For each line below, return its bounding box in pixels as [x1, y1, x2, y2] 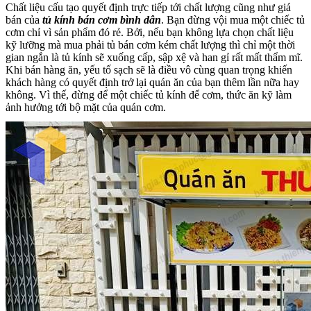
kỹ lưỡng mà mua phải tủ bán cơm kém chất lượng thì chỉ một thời [6, 39, 295, 51]
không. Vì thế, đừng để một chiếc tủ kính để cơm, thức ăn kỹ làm [6, 89, 292, 101]
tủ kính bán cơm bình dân [42, 14, 161, 26]
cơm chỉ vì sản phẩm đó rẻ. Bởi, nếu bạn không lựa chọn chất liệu [6, 26, 294, 39]
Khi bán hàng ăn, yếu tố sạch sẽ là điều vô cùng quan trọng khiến [6, 64, 292, 76]
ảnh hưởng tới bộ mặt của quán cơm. [6, 101, 166, 114]
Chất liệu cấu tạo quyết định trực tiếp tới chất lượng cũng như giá [6, 1, 291, 14]
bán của [6, 14, 42, 26]
